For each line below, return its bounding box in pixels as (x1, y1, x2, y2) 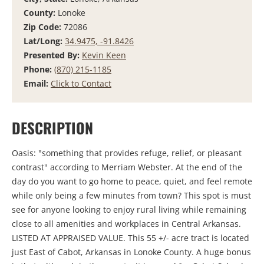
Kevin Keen (82, 49, 126, 61)
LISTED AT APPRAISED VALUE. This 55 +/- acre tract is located (12, 232, 249, 244)
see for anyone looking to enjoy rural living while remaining (12, 204, 246, 216)
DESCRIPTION (12, 116, 93, 138)
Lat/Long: (24, 35, 65, 47)
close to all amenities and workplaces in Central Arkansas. (12, 218, 241, 230)
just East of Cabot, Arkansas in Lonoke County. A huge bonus (12, 246, 251, 258)
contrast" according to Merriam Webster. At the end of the (12, 161, 242, 173)
